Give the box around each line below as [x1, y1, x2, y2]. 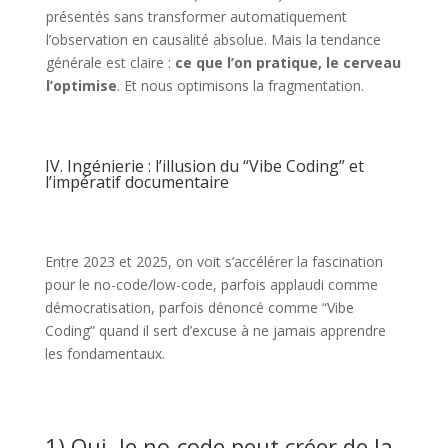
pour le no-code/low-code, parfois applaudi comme [44, 275, 378, 294]
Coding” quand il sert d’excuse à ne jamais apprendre [44, 321, 386, 340]
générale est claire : [45, 53, 175, 72]
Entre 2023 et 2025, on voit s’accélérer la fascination [44, 252, 383, 271]
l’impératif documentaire [44, 171, 229, 193]
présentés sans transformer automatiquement [45, 7, 347, 26]
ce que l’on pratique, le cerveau [174, 53, 401, 72]
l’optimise [45, 76, 117, 95]
